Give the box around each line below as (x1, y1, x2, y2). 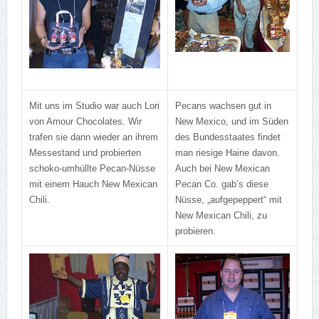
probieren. (174, 226, 216, 237)
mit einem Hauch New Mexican (28, 179, 157, 190)
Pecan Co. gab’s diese (174, 179, 268, 190)
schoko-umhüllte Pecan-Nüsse (28, 163, 155, 174)
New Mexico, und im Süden (174, 116, 288, 127)
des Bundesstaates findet (174, 132, 281, 143)
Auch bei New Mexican (174, 163, 270, 174)
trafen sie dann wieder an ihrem (28, 132, 158, 143)
